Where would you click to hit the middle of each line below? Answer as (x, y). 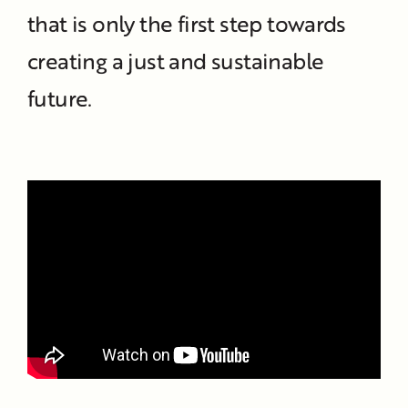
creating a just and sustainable (176, 60)
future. (60, 97)
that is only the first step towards (187, 22)
